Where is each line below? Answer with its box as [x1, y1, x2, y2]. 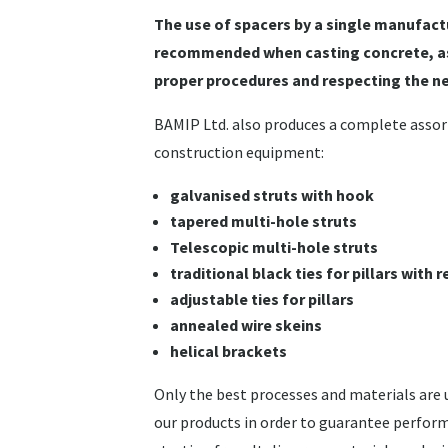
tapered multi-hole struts [170, 210, 358, 231]
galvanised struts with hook [170, 184, 375, 205]
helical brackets [170, 340, 288, 361]
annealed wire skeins [170, 314, 323, 335]
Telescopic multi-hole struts [170, 236, 379, 257]
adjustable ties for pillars [170, 288, 355, 309]
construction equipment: [154, 141, 325, 162]
